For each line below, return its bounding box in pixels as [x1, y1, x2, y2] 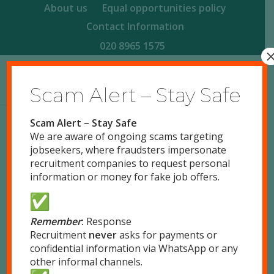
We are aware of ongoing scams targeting [30, 130, 224, 143]
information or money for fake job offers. [30, 170, 220, 183]
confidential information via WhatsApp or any [30, 241, 239, 255]
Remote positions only [49, 231, 149, 243]
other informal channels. [30, 254, 143, 268]
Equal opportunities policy [102, 1, 226, 15]
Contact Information [86, 20, 185, 33]
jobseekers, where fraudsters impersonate [30, 143, 227, 157]
